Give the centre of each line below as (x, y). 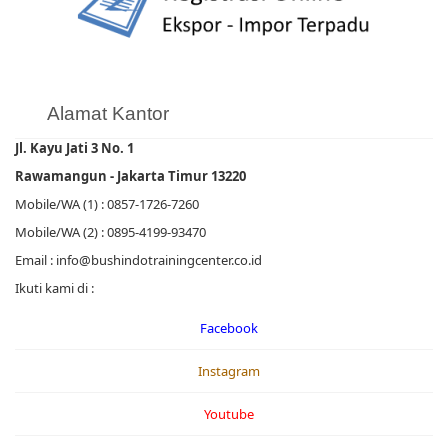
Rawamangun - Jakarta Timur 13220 (130, 176)
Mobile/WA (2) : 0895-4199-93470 (110, 232)
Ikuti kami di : (54, 288)
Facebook (229, 328)
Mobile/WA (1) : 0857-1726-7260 (107, 204)
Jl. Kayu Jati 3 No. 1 (74, 148)
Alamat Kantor (108, 114)
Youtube (229, 414)
